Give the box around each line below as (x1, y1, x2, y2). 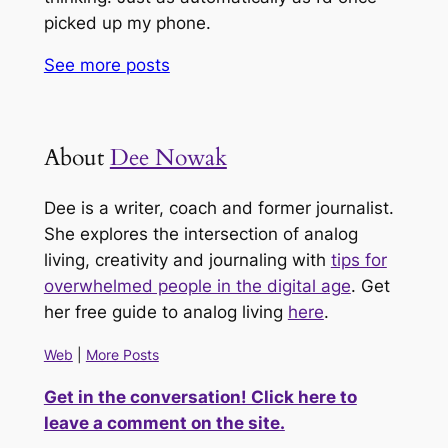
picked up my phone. (43, 12, 211, 33)
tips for (330, 249, 387, 270)
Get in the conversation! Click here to (43, 387, 357, 408)
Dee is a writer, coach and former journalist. (43, 197, 394, 218)
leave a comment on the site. (43, 413, 285, 434)
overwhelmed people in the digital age (43, 275, 351, 296)
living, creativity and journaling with (43, 249, 331, 270)
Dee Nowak (109, 142, 227, 174)
